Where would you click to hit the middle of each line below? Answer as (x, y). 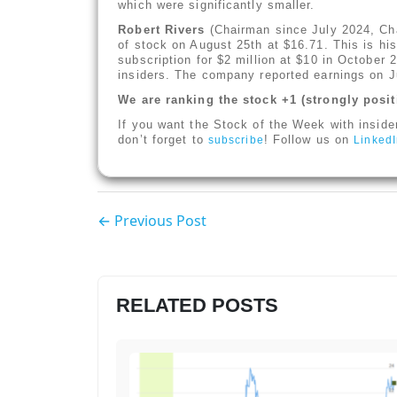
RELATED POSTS (198, 306)
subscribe (236, 140)
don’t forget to (163, 139)
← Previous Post (152, 221)
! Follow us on (309, 139)
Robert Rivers (162, 29)
